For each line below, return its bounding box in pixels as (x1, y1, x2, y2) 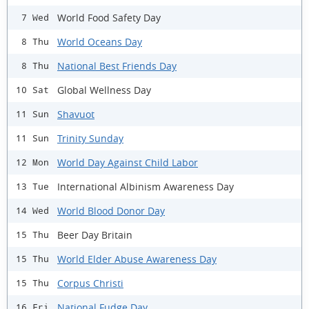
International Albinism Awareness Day (57, 179, 234, 193)
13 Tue (16, 181, 49, 192)
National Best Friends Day (57, 59, 177, 72)
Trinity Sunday (57, 131, 123, 145)
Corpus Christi (57, 276, 123, 290)
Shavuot (57, 107, 94, 121)
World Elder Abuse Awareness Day (57, 252, 217, 266)
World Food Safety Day (57, 10, 161, 24)
